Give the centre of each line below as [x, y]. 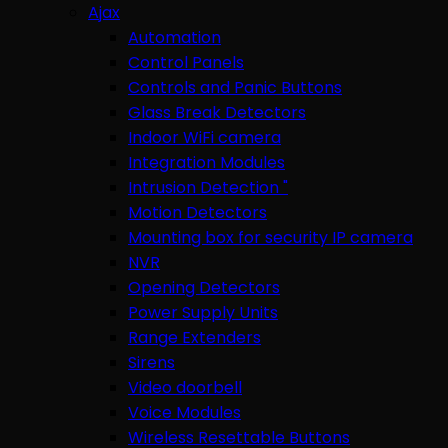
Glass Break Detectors [217, 112]
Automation [174, 37]
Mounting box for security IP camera [270, 237]
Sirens [151, 362]
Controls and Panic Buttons [235, 87]
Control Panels [186, 62]
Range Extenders [194, 337]
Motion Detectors [197, 212]
